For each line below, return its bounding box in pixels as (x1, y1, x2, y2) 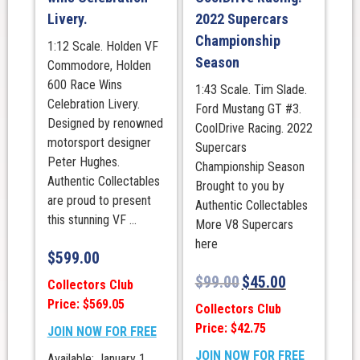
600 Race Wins (47, 76, 125, 92)
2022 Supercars (194, 10, 288, 27)
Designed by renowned (47, 115, 163, 131)
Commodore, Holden (47, 57, 151, 73)
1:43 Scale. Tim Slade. (194, 81, 307, 97)
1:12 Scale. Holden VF (47, 38, 158, 54)
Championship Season (194, 158, 305, 174)
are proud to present (47, 192, 151, 208)
